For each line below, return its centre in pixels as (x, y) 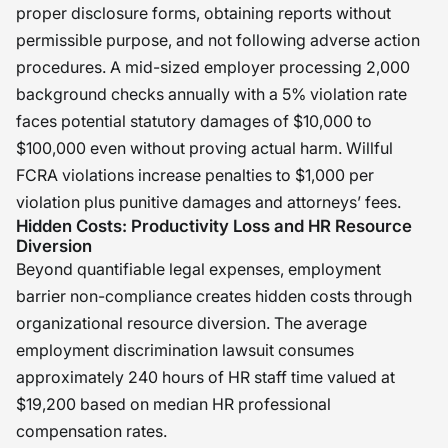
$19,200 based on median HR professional (173, 404)
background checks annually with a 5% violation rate (211, 94)
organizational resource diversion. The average (191, 323)
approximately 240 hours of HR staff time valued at (205, 377)
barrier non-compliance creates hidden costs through (214, 296)
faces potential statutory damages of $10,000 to (194, 121)
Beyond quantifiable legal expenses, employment (198, 269)
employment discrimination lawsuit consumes (185, 350)
